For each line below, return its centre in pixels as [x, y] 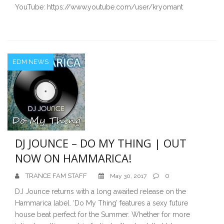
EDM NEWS [30, 61]
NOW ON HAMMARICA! [73, 158]
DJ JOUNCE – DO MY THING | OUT [101, 143]
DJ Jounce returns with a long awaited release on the [100, 192]
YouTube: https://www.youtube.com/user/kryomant [99, 7]
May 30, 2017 [128, 176]
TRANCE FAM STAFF [56, 176]
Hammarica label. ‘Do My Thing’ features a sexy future [101, 203]
